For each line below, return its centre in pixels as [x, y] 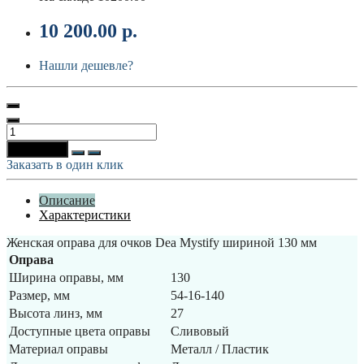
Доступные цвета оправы [80, 331]
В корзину [37, 149]
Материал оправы [58, 349]
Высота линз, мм [56, 313]
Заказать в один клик [65, 164]
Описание [67, 200]
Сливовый [200, 331]
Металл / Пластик [220, 349]
